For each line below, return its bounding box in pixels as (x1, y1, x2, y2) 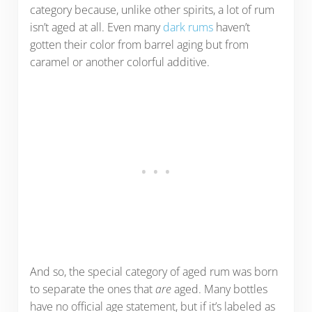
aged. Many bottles (171, 281, 267, 297)
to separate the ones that (29, 281, 155, 297)
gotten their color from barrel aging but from (29, 36, 249, 52)
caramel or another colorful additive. (29, 54, 212, 70)
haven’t (212, 19, 250, 35)
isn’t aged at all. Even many (29, 19, 163, 35)
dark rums (162, 19, 213, 35)
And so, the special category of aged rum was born (29, 263, 278, 279)
